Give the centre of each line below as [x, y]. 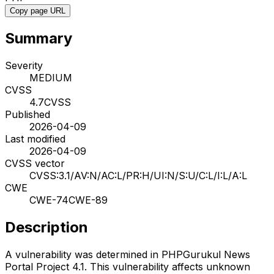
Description [46, 227]
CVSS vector [35, 163]
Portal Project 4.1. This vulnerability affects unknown [128, 266]
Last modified [35, 139]
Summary [39, 38]
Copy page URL [38, 10]
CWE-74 [49, 200]
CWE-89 [88, 200]
